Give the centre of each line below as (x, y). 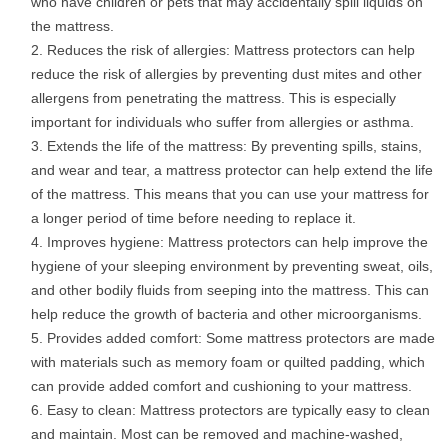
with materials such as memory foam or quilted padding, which (228, 362)
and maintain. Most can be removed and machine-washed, (217, 434)
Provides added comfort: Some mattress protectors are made (241, 338)
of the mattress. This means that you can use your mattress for (230, 194)
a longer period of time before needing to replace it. (193, 218)
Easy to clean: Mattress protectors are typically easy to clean (238, 410)
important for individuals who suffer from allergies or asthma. (222, 122)
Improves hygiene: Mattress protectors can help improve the (237, 242)
